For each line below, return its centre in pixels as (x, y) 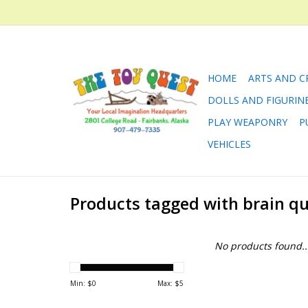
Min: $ (81, 283)
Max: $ (168, 283)
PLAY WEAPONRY (247, 122)
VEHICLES (229, 144)
